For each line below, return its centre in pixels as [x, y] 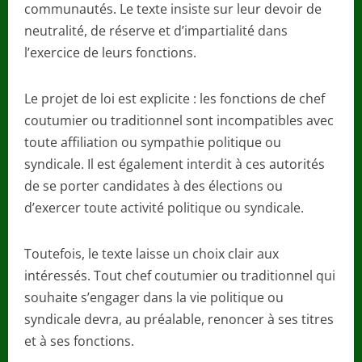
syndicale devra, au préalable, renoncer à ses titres [179, 319]
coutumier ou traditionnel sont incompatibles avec [179, 120]
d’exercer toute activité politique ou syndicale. [164, 207]
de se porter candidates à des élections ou [154, 185]
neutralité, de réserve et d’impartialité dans [156, 30]
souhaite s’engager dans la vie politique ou [154, 297]
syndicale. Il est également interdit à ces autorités [175, 164]
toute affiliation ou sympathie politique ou [153, 142]
